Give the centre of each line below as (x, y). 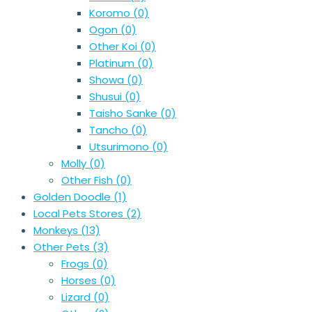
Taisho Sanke (125, 114)
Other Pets (63, 247)
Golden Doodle (73, 197)
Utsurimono (120, 147)
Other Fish (88, 180)
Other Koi (115, 47)
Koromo (111, 13)
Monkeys (57, 231)
